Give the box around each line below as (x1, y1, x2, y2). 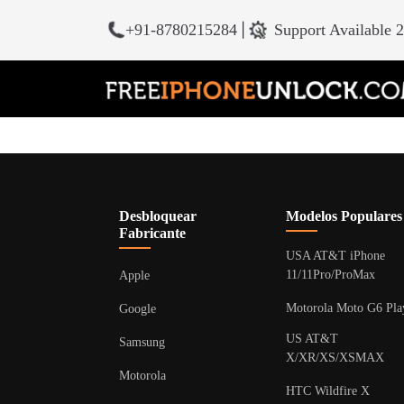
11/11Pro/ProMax (286, 268, 375, 281)
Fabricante (119, 225, 186, 241)
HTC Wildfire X (286, 384, 370, 398)
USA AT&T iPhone (286, 249, 385, 262)
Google (119, 302, 156, 316)
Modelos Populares (286, 208, 402, 224)
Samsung (119, 335, 165, 349)
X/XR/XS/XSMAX (286, 351, 384, 364)
